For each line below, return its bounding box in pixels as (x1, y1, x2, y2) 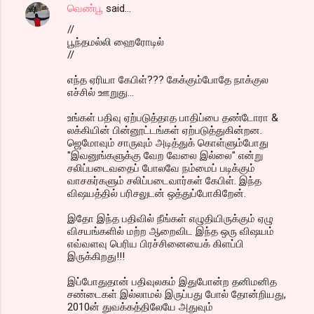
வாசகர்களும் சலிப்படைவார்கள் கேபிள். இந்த (67, 174, 261, 187)
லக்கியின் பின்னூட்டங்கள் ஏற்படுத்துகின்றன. (67, 123, 262, 137)
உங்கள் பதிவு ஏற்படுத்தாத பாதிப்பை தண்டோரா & (67, 111, 278, 124)
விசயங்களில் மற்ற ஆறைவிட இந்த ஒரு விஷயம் (67, 224, 274, 238)
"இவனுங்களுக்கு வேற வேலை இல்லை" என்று (67, 149, 263, 162)
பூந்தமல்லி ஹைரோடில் (67, 35, 164, 48)
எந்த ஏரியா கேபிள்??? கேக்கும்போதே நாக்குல (67, 73, 268, 86)
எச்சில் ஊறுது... (67, 86, 134, 99)
